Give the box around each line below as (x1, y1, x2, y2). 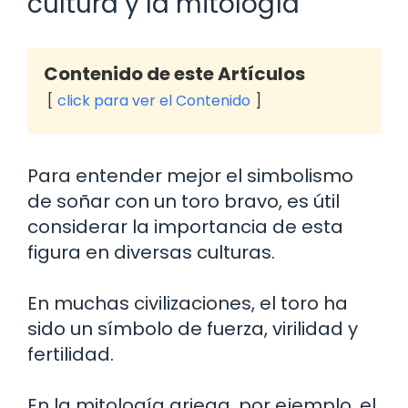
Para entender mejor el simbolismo (27, 162, 353, 189)
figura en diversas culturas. (27, 239, 275, 265)
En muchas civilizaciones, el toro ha (27, 290, 348, 316)
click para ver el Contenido (57, 89, 250, 111)
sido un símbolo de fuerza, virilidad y (27, 315, 358, 342)
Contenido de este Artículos (44, 60, 305, 87)
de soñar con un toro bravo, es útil (27, 188, 340, 214)
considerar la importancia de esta (27, 213, 343, 240)
